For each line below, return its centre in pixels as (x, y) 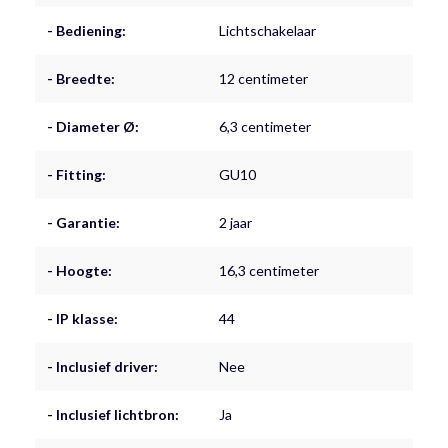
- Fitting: (76, 174)
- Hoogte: (79, 270)
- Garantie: (83, 222)
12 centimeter (263, 78)
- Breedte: (81, 78)
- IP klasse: (82, 318)
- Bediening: (86, 30)
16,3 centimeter (269, 270)
